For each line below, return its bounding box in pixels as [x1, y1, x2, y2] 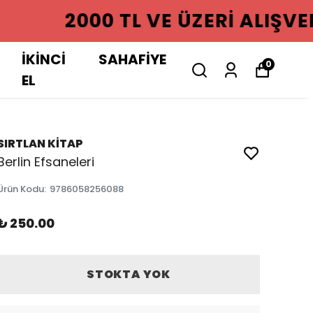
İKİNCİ [22, 50, 66, 69]
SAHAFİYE [99, 50, 166, 69]
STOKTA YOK [86, 266, 170, 282]
